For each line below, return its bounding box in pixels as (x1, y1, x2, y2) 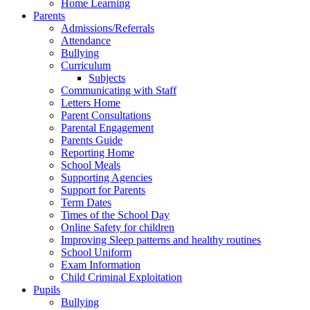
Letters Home (61, 96, 120, 109)
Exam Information (61, 258, 140, 271)
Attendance (61, 34, 111, 46)
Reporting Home (61, 146, 134, 158)
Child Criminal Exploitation (61, 271, 182, 283)
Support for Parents (61, 183, 145, 196)
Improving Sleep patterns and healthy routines (61, 233, 261, 246)
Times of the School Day (61, 208, 170, 221)
